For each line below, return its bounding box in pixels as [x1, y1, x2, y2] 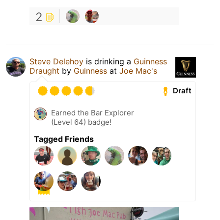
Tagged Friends [34, 134, 94, 144]
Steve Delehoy [29, 56, 83, 66]
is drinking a [83, 56, 134, 66]
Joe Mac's [119, 65, 157, 76]
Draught [29, 65, 59, 76]
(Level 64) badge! [51, 117, 111, 127]
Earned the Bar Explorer [51, 108, 134, 117]
